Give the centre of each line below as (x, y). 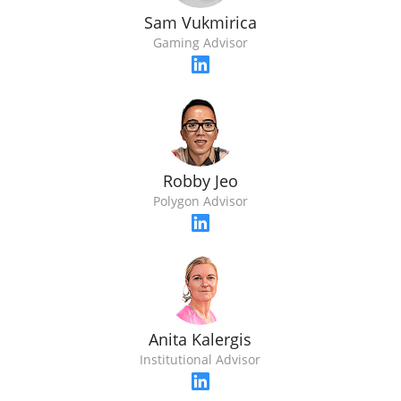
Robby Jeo (200, 181)
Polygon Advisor (200, 201)
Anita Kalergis (200, 340)
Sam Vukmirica (200, 22)
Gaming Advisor (200, 42)
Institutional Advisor (200, 360)
